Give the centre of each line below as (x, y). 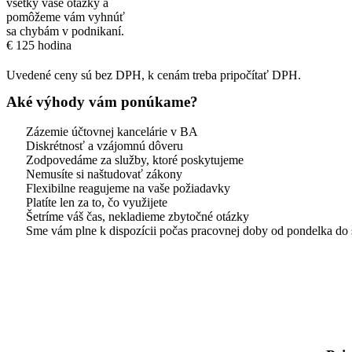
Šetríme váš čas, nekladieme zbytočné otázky (137, 216)
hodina (55, 45)
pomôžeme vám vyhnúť (66, 16)
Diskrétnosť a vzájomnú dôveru (104, 145)
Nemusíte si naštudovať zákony (104, 174)
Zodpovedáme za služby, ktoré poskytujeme (135, 159)
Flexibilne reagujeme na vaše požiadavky (128, 188)
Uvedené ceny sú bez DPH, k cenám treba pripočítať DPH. (154, 75)
